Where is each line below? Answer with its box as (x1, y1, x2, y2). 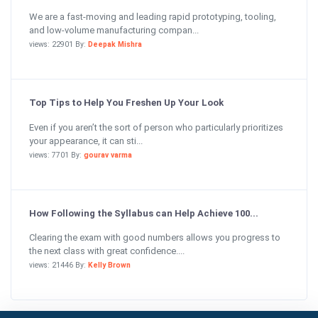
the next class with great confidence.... (29, 246, 185, 256)
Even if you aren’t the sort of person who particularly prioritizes (29, 121, 283, 133)
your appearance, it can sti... (29, 135, 143, 146)
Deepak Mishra (88, 40, 142, 49)
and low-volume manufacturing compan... (29, 25, 199, 35)
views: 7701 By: (29, 150, 84, 160)
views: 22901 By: (29, 40, 88, 49)
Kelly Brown (88, 261, 131, 270)
